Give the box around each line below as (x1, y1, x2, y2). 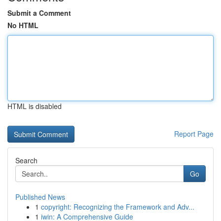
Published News (15, 192, 65, 202)
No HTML (7, 20, 38, 30)
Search (15, 155, 37, 165)
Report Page (174, 129, 214, 139)
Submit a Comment (7, 8, 71, 18)
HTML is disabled (7, 101, 62, 111)
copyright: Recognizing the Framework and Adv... (41, 202, 194, 212)
